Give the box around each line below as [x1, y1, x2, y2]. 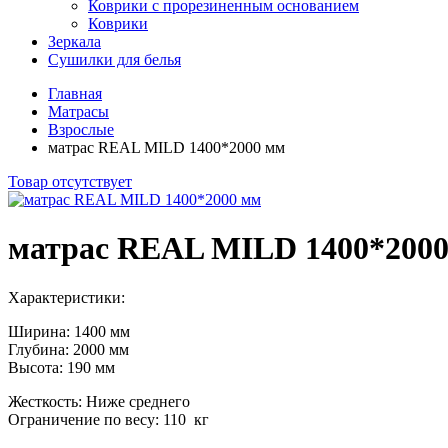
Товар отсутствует [8, 172, 132, 190]
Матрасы [48, 102, 109, 120]
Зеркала [48, 32, 101, 50]
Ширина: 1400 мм [8, 322, 130, 340]
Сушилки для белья [48, 50, 181, 68]
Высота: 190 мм [8, 358, 115, 376]
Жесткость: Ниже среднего [8, 392, 190, 410]
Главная [48, 84, 102, 102]
